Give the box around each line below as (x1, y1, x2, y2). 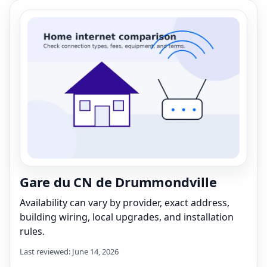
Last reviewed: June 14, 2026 (20, 246, 119, 257)
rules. (20, 224, 45, 238)
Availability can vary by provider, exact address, (20, 195, 229, 209)
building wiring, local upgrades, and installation (20, 210, 234, 223)
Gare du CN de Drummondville (20, 172, 217, 191)
